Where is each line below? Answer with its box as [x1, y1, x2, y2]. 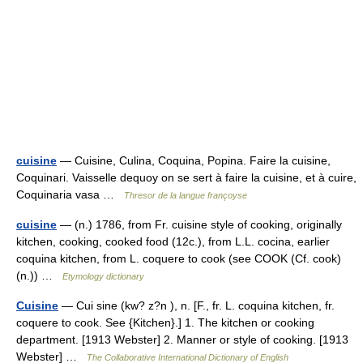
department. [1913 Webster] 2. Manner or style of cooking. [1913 [16, 333, 348, 346]
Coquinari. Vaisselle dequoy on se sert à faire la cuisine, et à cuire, [16, 171, 357, 184]
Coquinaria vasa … [16, 188, 124, 201]
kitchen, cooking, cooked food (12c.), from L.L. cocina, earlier [16, 235, 330, 248]
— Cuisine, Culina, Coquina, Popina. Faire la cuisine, [57, 154, 331, 167]
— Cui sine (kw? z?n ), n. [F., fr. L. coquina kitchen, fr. [58, 299, 335, 312]
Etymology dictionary [62, 271, 144, 281]
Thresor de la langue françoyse [124, 190, 247, 200]
